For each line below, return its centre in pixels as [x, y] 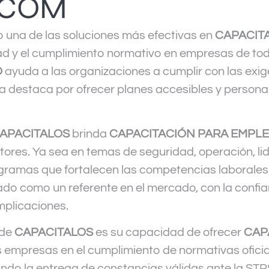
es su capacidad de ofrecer [167, 233]
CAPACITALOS [54, 233]
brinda [89, 134]
